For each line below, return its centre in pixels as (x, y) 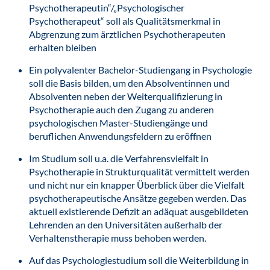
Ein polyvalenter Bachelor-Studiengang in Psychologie (140, 70)
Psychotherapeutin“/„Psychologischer (107, 8)
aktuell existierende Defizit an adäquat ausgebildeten (139, 211)
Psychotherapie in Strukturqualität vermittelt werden (139, 171)
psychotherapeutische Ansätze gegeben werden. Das (138, 198)
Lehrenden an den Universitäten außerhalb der (126, 224)
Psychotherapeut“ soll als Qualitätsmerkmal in (125, 21)
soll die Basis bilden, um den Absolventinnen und (129, 83)
